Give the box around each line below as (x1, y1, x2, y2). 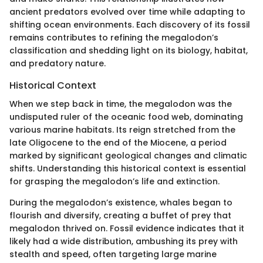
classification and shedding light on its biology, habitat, (9, 44, 248, 56)
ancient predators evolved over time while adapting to (9, 5, 245, 18)
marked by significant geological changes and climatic (9, 150, 247, 162)
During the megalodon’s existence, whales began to (9, 197, 232, 209)
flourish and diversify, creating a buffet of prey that (9, 210, 231, 222)
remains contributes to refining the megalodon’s (9, 31, 218, 43)
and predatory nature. (9, 57, 106, 69)
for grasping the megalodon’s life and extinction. (9, 176, 220, 188)
